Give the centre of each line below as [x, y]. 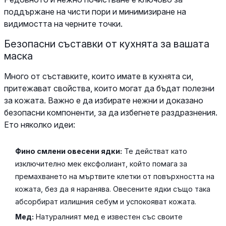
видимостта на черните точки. [63, 23]
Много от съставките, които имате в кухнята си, [99, 76]
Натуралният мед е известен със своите [108, 217]
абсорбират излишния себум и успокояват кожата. [106, 201]
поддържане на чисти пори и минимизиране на [95, 11]
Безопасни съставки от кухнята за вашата [107, 44]
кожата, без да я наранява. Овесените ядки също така [113, 189]
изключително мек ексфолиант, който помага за [101, 163]
